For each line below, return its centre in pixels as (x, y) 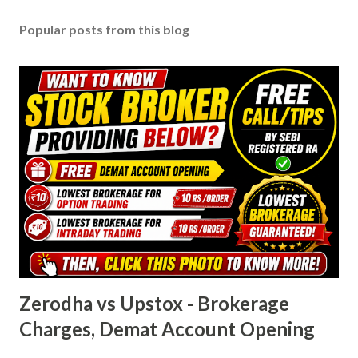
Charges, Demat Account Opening (167, 329)
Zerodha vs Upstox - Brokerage (154, 304)
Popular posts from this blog (104, 29)
